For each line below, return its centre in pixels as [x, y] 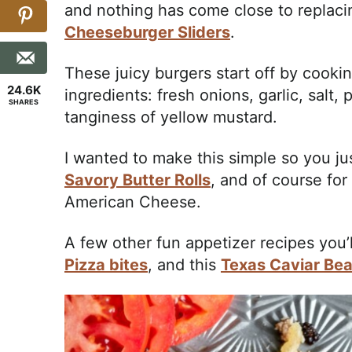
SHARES [24, 102]
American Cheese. [133, 202]
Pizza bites [106, 265]
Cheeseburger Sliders [147, 33]
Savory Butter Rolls [137, 180]
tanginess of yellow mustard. [171, 117]
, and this [184, 265]
